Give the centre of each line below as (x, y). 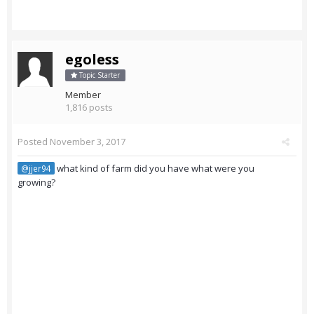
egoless (92, 60)
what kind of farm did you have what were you (155, 169)
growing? (36, 183)
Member (83, 95)
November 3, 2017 (88, 142)
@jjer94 (36, 169)
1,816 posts (89, 108)
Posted (34, 142)
